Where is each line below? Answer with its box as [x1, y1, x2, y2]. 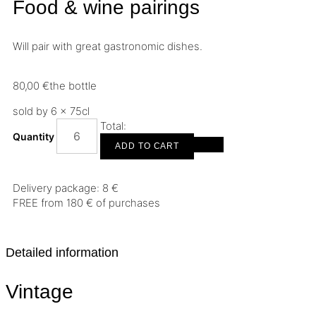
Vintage [6, 281, 73, 303]
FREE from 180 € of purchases [13, 196, 160, 210]
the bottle [49, 79, 97, 93]
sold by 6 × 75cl [13, 104, 90, 119]
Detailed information [6, 245, 119, 260]
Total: [100, 119, 127, 133]
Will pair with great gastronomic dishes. [13, 39, 202, 54]
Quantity [13, 130, 56, 143]
